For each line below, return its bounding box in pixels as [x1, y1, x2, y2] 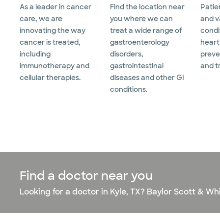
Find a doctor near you [20, 168, 153, 184]
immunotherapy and [20, 61, 89, 71]
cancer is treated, [20, 38, 81, 47]
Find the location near [110, 2, 185, 12]
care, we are [20, 14, 62, 24]
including [20, 50, 51, 59]
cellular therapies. [20, 73, 81, 82]
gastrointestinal [110, 61, 164, 71]
